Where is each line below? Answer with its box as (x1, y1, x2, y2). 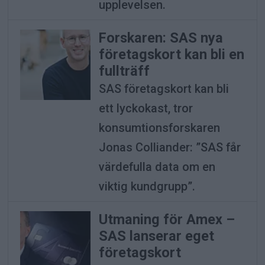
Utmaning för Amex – (98, 211, 235, 228)
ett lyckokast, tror (98, 101, 193, 115)
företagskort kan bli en (98, 46, 244, 63)
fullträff (98, 62, 150, 79)
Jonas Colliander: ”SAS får (98, 140, 241, 154)
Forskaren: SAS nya (98, 29, 223, 46)
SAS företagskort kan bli (98, 81, 229, 96)
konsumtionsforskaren (98, 120, 220, 135)
